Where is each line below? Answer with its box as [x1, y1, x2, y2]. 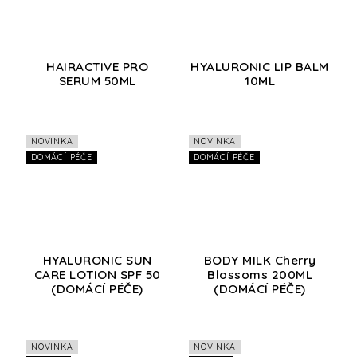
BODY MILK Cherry [203, 252, 316, 268]
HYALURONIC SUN [42, 252, 152, 268]
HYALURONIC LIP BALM [190, 59, 329, 75]
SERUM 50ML [58, 73, 136, 89]
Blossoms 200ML [207, 266, 312, 282]
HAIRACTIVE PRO [46, 59, 148, 75]
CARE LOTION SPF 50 [33, 266, 161, 282]
